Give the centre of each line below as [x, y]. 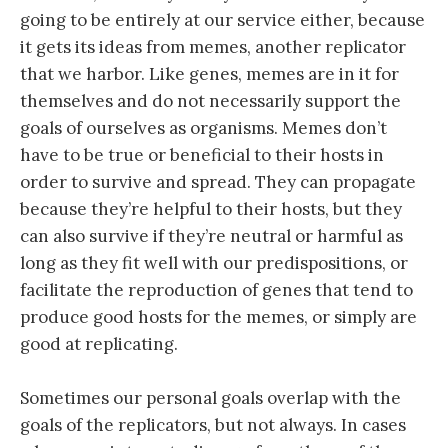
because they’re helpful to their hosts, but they [211, 208]
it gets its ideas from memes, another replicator [213, 46]
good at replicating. [99, 343]
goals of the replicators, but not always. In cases [213, 424]
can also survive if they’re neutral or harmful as [211, 235]
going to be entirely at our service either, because [222, 19]
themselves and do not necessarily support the [210, 100]
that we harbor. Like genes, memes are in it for [209, 73]
